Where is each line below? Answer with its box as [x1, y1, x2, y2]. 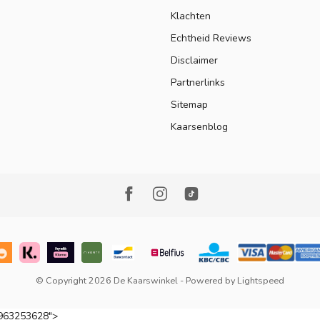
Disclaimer [171, 54, 218, 68]
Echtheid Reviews [171, 31, 251, 46]
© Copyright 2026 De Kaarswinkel [36, 274, 178, 287]
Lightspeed [237, 274, 284, 287]
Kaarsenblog [171, 120, 228, 134]
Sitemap [171, 98, 208, 112]
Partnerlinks [171, 76, 225, 90]
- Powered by [178, 274, 237, 287]
